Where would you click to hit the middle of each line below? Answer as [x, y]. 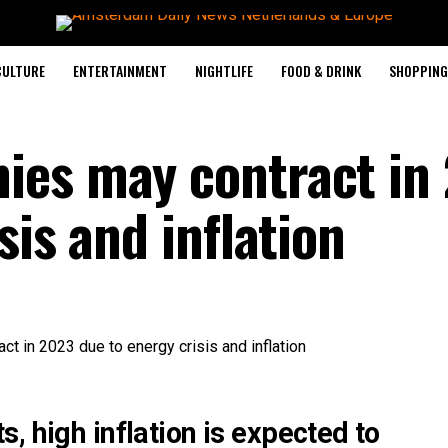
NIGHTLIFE [224, 70]
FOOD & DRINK [321, 70]
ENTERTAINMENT [120, 70]
